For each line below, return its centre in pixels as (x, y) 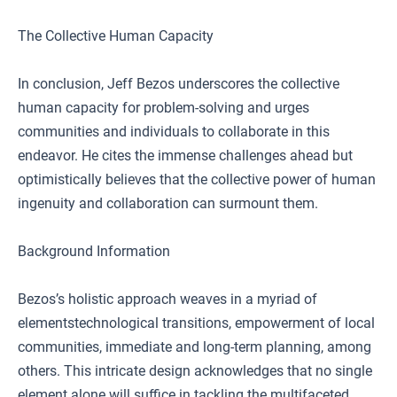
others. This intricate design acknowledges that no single (195, 371)
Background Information (94, 251)
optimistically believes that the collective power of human (197, 179)
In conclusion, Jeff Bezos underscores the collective (179, 84)
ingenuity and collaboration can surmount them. (168, 203)
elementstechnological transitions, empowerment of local (196, 323)
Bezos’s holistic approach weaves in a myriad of (167, 299)
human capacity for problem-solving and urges (163, 108)
